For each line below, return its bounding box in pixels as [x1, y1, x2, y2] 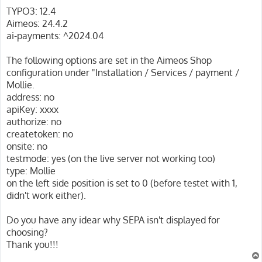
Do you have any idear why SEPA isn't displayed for [6, 213, 220, 226]
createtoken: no [6, 127, 73, 140]
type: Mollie [6, 164, 56, 177]
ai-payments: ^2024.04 [6, 29, 104, 42]
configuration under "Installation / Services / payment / [6, 66, 239, 78]
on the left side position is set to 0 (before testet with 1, [6, 177, 237, 189]
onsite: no [6, 140, 47, 152]
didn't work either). [6, 189, 86, 201]
